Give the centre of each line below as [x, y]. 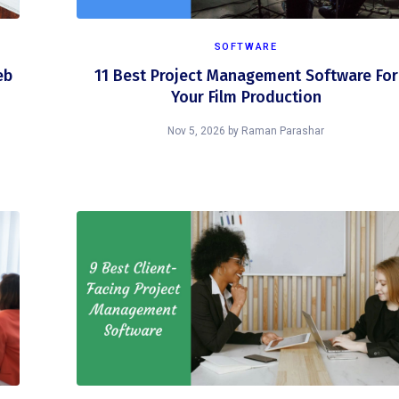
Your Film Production [246, 97]
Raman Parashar [283, 131]
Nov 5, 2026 [196, 131]
